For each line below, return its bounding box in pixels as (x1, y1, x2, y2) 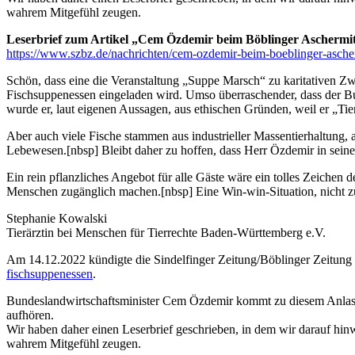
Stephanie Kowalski (6, 211, 107, 225)
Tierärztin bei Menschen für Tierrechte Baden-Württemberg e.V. (6, 225, 326, 239)
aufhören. (6, 307, 54, 322)
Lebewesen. (6, 143, 67, 157)
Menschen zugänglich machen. (6, 184, 161, 198)
